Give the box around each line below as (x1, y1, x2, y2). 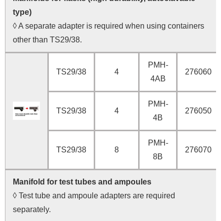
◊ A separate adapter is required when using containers (13, 21, 204, 30)
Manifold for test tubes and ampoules (13, 177, 151, 186)
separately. (13, 205, 51, 214)
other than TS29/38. (13, 35, 82, 44)
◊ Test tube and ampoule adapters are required (13, 191, 175, 200)
